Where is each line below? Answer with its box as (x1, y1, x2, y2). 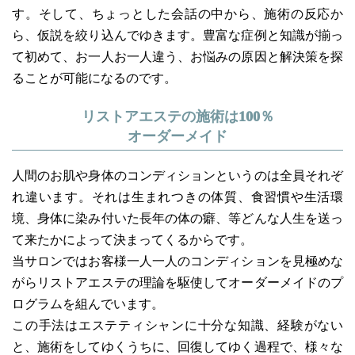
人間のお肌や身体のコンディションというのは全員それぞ (12, 169, 343, 182)
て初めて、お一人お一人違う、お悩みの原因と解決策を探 (12, 50, 343, 63)
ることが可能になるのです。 (12, 71, 177, 85)
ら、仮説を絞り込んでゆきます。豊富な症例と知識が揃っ (12, 29, 343, 42)
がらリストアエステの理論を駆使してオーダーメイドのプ (12, 276, 343, 289)
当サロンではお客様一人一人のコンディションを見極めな (12, 254, 343, 268)
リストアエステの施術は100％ (81, 109, 274, 124)
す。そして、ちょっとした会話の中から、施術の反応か (12, 7, 343, 21)
